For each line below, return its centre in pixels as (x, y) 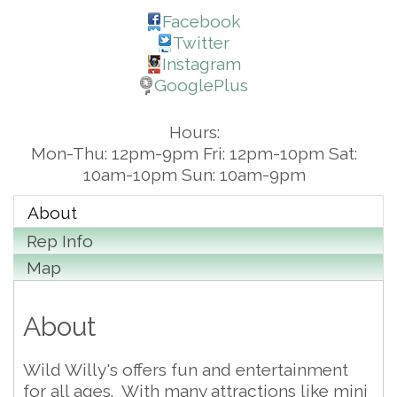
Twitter (201, 43)
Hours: (194, 132)
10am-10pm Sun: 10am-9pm (194, 175)
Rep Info (60, 241)
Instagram (201, 64)
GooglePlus (201, 86)
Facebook (201, 22)
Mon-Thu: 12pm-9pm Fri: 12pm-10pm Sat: (194, 154)
